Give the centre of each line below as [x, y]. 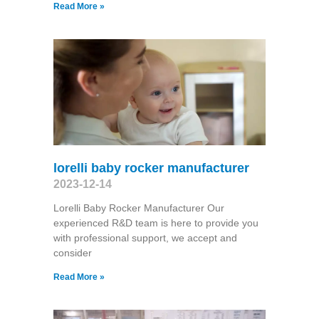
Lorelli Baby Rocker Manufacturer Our [138, 208]
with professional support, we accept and [145, 238]
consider [72, 253]
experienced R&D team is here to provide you [156, 223]
